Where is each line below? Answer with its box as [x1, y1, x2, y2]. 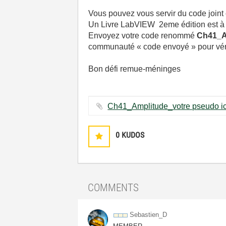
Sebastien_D [130, 211, 167, 218]
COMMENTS [88, 181, 139, 194]
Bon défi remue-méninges [88, 65, 181, 73]
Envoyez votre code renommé [88, 31, 197, 40]
